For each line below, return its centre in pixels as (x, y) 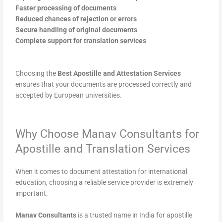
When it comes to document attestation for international (102, 172)
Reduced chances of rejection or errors (76, 19)
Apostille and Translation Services (103, 149)
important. (32, 194)
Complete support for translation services (81, 41)
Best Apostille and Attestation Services (119, 74)
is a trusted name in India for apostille (135, 215)
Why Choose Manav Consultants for (108, 134)
